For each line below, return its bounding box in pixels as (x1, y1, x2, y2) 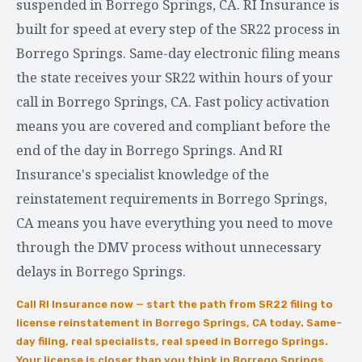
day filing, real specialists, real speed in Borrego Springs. (16, 335, 328, 347)
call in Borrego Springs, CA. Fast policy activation (16, 91, 330, 111)
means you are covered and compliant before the (16, 116, 330, 135)
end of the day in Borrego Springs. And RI (16, 140, 283, 159)
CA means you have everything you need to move (16, 213, 333, 232)
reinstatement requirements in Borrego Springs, (16, 188, 327, 208)
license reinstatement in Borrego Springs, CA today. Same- (16, 316, 342, 329)
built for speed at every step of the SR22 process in (16, 19, 340, 38)
